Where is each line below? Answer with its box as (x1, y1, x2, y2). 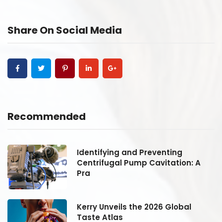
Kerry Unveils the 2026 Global (77, 201, 191, 212)
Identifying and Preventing (77, 147, 182, 158)
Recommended (7, 109, 86, 123)
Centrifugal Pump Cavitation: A (77, 157, 201, 168)
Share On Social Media (7, 23, 122, 37)
